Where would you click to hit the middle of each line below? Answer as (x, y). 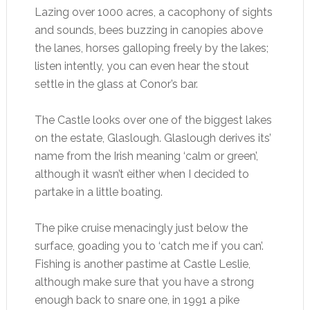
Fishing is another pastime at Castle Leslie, (142, 264)
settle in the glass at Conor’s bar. (116, 84)
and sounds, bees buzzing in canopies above (148, 30)
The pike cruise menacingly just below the (141, 228)
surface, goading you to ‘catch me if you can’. (149, 246)
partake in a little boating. (98, 192)
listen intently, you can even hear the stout (142, 66)
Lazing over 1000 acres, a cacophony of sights (153, 12)
